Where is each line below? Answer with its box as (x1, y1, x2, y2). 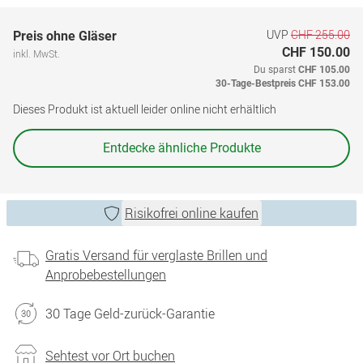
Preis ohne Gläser (13, 28, 117, 44)
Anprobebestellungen (45, 266, 166, 284)
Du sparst (254, 64, 298, 75)
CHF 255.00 (291, 27, 350, 42)
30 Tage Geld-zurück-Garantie (45, 305, 215, 322)
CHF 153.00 (298, 78, 350, 89)
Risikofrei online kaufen (125, 204, 258, 222)
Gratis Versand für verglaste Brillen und (45, 246, 267, 264)
